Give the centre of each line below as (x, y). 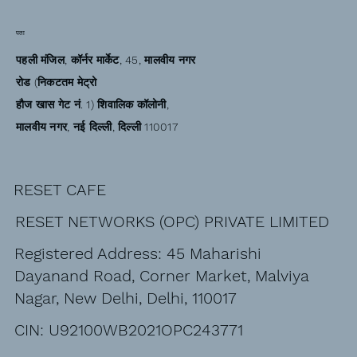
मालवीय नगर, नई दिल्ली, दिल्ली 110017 (97, 127)
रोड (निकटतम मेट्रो (57, 82)
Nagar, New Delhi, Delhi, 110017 (125, 298)
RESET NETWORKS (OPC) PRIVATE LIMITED (172, 221)
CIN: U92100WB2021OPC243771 (128, 330)
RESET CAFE (60, 189)
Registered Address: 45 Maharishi (137, 253)
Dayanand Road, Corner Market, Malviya (161, 275)
